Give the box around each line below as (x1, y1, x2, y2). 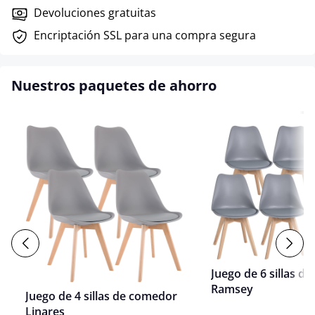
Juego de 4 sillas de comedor (25, 288, 177, 304)
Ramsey (211, 281, 253, 297)
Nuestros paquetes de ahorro (11, 75, 217, 95)
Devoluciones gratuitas (34, 4, 156, 20)
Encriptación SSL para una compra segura (34, 27, 256, 43)
